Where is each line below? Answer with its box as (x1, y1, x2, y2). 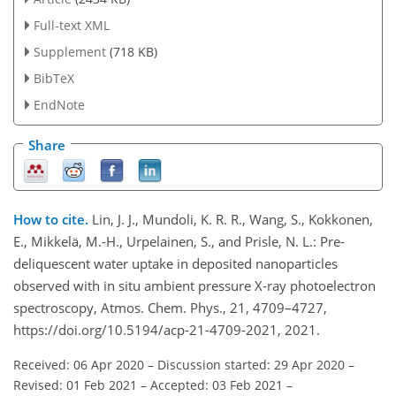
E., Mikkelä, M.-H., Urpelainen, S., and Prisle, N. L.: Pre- (13, 232, 345, 250)
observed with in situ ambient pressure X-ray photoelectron (13, 276, 376, 294)
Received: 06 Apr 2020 (13, 355, 144, 373)
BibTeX (33, 69, 74, 87)
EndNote (33, 95, 85, 113)
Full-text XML (33, 17, 110, 34)
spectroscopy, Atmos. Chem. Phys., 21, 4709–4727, (13, 298, 327, 316)
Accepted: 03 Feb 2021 (150, 376, 283, 393)
